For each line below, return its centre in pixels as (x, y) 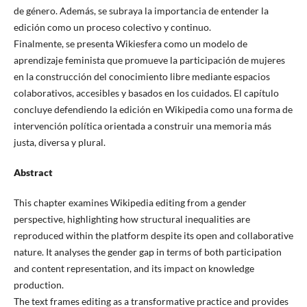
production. (38, 285)
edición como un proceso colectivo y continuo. (112, 27)
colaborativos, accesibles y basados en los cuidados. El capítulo (146, 93)
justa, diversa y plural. (59, 143)
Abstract (33, 173)
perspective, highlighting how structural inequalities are (132, 219)
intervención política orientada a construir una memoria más (142, 126)
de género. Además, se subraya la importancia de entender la (141, 11)
